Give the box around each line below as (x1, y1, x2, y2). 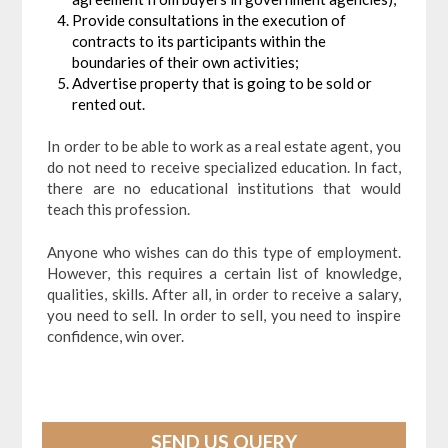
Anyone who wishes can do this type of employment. (47, 243, 401, 262)
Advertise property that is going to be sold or (72, 73, 373, 92)
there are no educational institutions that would (47, 178, 401, 197)
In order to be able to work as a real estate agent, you (47, 136, 401, 155)
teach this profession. (47, 199, 191, 218)
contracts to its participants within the (72, 31, 327, 50)
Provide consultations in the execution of (72, 10, 347, 29)
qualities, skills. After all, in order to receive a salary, (47, 285, 401, 304)
